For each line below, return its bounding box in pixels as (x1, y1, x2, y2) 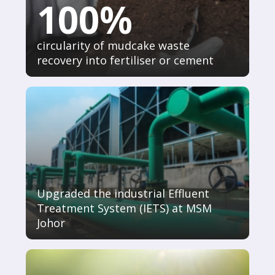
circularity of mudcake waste (37, 38, 211, 53)
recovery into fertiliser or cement (37, 53, 214, 68)
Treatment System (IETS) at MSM (37, 200, 212, 215)
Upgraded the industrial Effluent (37, 185, 209, 201)
